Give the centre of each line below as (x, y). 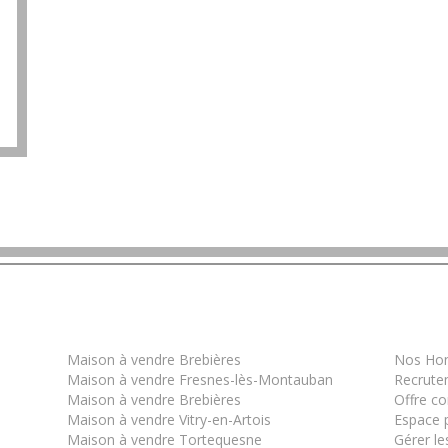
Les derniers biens (156, 335)
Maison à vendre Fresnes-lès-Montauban (200, 379)
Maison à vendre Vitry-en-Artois (169, 419)
